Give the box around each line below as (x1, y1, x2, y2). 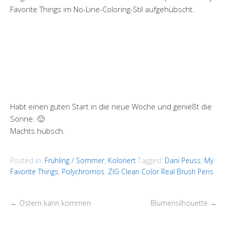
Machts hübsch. (10, 126, 65, 136)
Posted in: (10, 156, 45, 165)
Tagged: (138, 156, 165, 165)
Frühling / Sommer (45, 156, 104, 165)
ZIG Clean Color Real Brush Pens (108, 167, 213, 176)
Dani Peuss (165, 156, 201, 165)
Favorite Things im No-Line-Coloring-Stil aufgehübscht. (10, 4, 195, 14)
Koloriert (108, 156, 136, 165)
